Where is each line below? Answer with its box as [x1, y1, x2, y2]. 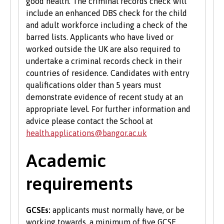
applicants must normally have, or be [50, 205, 184, 215]
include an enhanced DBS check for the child [26, 8, 187, 18]
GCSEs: [26, 205, 50, 215]
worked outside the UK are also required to [26, 44, 180, 54]
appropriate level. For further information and [26, 104, 190, 114]
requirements [26, 173, 133, 194]
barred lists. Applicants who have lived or [26, 32, 173, 42]
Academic [26, 150, 106, 171]
